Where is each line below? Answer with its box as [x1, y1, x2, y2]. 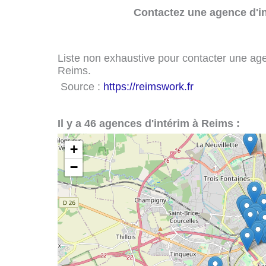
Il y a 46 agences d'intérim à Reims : [58, 117, 240, 129]
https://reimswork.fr [103, 80, 194, 93]
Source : [61, 80, 103, 93]
